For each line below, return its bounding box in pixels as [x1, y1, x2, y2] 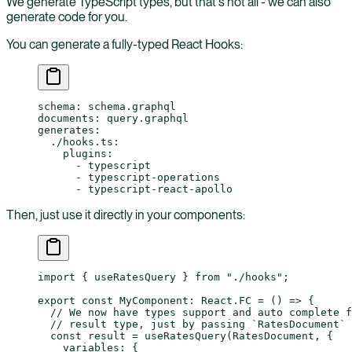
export [38, 295, 75, 307]
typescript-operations [88, 171, 220, 184]
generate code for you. [6, 9, 127, 25]
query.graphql [107, 112, 189, 125]
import [38, 271, 75, 284]
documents [38, 112, 94, 125]
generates [38, 124, 94, 137]
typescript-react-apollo [88, 183, 233, 196]
